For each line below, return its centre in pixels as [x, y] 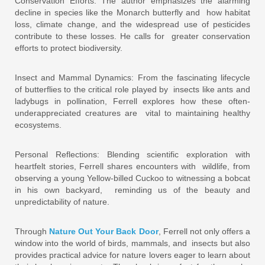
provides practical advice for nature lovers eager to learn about [132, 255]
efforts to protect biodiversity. [71, 48]
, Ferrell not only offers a [204, 231]
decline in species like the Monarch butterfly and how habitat [132, 12]
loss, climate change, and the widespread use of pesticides [132, 24]
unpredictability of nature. [64, 201]
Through [32, 231]
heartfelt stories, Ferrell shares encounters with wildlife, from [132, 166]
